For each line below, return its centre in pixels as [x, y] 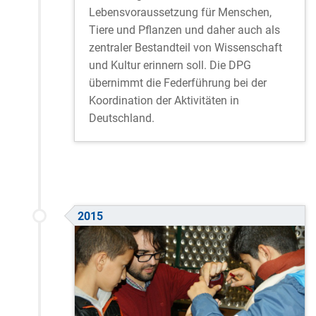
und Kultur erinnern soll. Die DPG [170, 66]
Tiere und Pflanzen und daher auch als [184, 30]
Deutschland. [122, 119]
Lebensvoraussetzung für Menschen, [180, 13]
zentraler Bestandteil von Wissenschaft [186, 48]
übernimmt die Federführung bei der [178, 83]
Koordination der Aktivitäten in [164, 101]
